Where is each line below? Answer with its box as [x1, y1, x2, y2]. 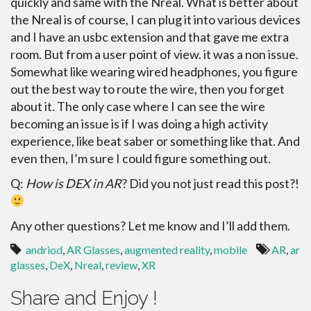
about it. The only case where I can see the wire [10, 99, 265, 115]
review [106, 258, 137, 272]
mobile [214, 243, 247, 257]
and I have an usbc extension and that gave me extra [10, 29, 289, 45]
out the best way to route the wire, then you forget [10, 81, 285, 97]
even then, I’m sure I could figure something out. [10, 151, 271, 167]
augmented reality [124, 243, 210, 257]
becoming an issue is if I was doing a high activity [10, 116, 268, 132]
